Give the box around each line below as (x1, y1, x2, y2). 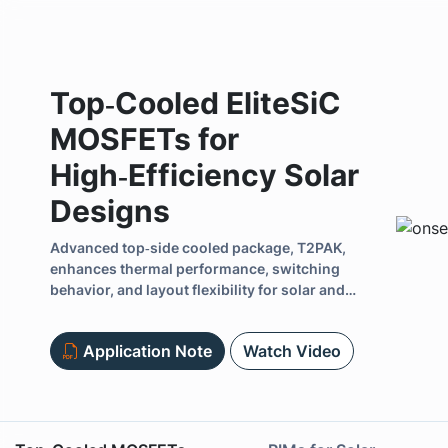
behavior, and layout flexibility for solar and (50, 280, 345, 298)
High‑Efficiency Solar (50, 156, 359, 193)
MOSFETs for (50, 120, 239, 157)
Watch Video (243, 340, 341, 361)
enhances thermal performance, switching (50, 259, 340, 277)
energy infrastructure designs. (50, 301, 259, 319)
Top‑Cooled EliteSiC (50, 84, 341, 121)
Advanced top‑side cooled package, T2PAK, (50, 238, 346, 256)
